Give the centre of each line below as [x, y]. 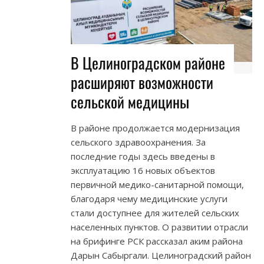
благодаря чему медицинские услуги [149, 199]
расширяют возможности [142, 82]
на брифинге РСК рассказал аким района [157, 241]
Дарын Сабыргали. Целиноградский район [161, 255]
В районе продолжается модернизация [155, 128]
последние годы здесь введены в [143, 156]
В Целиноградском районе [148, 63]
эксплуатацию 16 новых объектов [143, 171]
